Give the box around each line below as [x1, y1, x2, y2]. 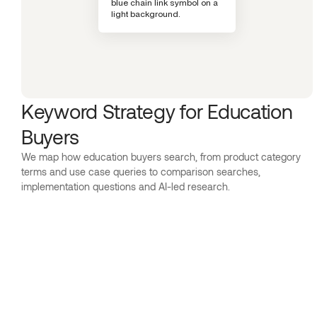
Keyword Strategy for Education [21, 99, 293, 123]
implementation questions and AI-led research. [21, 180, 230, 192]
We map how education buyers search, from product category [21, 151, 301, 163]
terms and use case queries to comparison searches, [21, 166, 260, 178]
